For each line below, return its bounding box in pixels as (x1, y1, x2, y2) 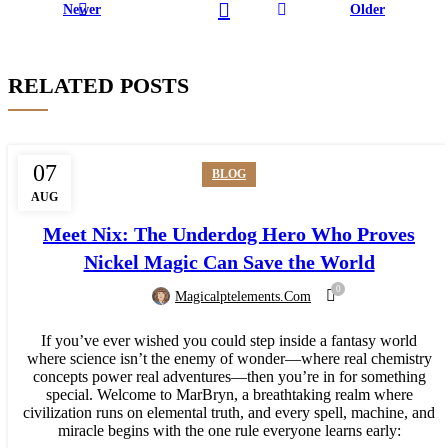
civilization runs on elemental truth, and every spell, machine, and (23, 404, 435, 422)
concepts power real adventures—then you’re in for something (32, 368, 426, 386)
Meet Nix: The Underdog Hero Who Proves (43, 223, 415, 246)
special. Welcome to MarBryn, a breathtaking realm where (45, 386, 413, 404)
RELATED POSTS (8, 73, 189, 99)
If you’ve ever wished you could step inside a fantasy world (41, 332, 417, 350)
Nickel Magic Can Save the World (83, 251, 375, 274)
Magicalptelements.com (175, 288, 311, 304)
